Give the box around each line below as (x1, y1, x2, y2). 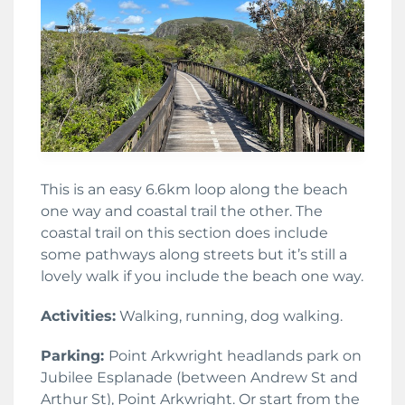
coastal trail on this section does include (41, 223, 328, 241)
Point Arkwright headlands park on (108, 346, 362, 364)
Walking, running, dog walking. (116, 306, 343, 325)
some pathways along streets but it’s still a (41, 245, 347, 263)
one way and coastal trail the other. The (41, 202, 323, 220)
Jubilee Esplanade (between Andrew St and (41, 368, 358, 386)
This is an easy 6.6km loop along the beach (41, 180, 348, 198)
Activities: (41, 306, 116, 325)
